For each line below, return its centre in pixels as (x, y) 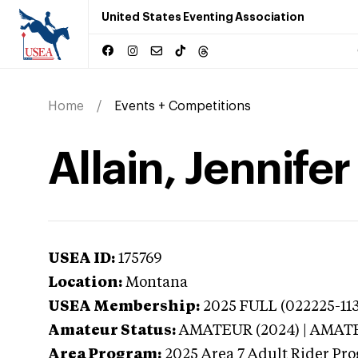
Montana (157, 283)
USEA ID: (82, 259)
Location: (85, 283)
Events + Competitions (183, 106)
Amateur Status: (112, 331)
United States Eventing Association (203, 17)
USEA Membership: (124, 307)
